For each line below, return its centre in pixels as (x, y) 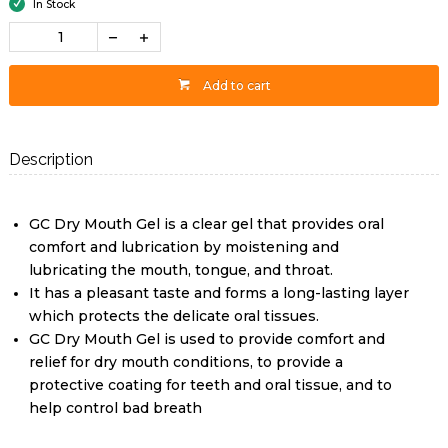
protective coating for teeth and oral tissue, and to (210, 385)
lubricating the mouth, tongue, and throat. (180, 270)
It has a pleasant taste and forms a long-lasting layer (218, 293)
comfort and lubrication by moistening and (183, 247)
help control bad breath (115, 408)
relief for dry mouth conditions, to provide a (185, 362)
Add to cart (236, 86)
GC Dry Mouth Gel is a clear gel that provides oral (206, 224)
